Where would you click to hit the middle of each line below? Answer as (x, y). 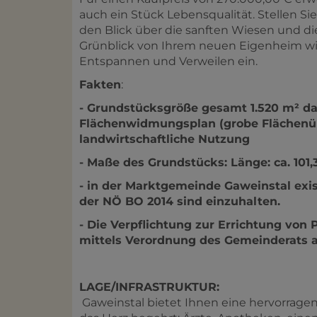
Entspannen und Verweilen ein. (168, 61)
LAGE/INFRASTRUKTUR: (149, 287)
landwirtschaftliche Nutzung (165, 139)
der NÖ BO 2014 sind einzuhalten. (180, 201)
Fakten (100, 84)
